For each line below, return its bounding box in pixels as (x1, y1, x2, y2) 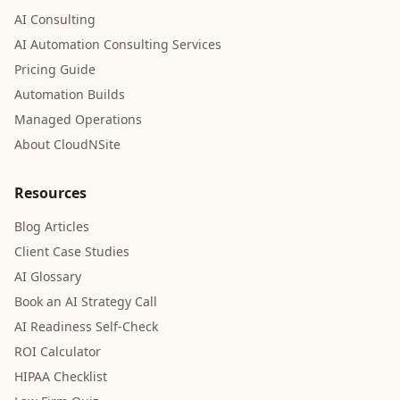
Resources (14, 183, 87, 203)
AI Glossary (14, 268, 81, 285)
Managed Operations (14, 111, 142, 128)
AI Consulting (14, 11, 96, 28)
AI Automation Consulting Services (14, 36, 221, 53)
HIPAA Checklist (14, 368, 107, 385)
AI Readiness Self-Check (14, 318, 158, 335)
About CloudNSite (14, 136, 121, 153)
